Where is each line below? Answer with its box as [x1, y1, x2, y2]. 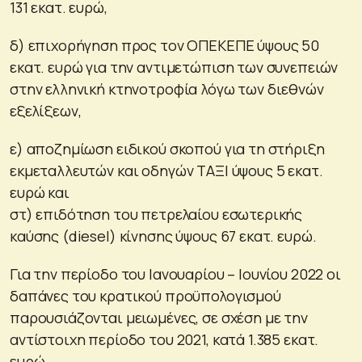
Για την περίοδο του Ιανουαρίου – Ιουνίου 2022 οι [10, 263, 341, 284]
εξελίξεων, [10, 100, 82, 120]
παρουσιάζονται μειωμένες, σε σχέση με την [10, 307, 308, 327]
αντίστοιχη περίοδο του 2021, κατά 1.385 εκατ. [10, 329, 319, 349]
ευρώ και [10, 182, 69, 202]
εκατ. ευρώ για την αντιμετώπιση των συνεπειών [10, 57, 339, 77]
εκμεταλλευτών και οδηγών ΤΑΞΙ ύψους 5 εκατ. [10, 160, 323, 180]
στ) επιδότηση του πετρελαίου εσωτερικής [10, 204, 303, 224]
